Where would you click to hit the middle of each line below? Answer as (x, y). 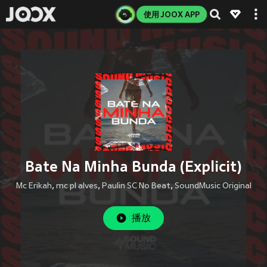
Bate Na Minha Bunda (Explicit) (133, 167)
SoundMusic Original (213, 186)
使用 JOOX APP (172, 14)
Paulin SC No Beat (136, 186)
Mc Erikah (34, 186)
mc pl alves (77, 186)
